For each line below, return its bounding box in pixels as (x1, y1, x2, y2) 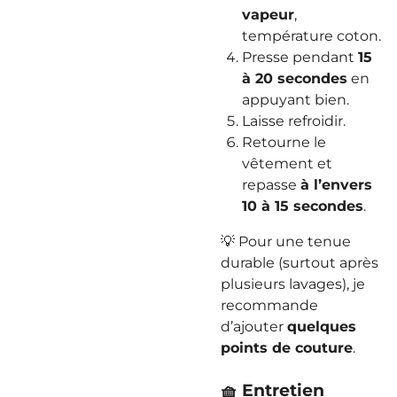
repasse (242, 176, 300, 193)
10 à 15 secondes (242, 198, 363, 214)
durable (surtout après (221, 254, 378, 271)
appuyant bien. (242, 91, 349, 108)
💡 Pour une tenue (221, 233, 351, 250)
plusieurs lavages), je (221, 276, 365, 292)
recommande (221, 297, 318, 314)
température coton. (242, 27, 381, 44)
